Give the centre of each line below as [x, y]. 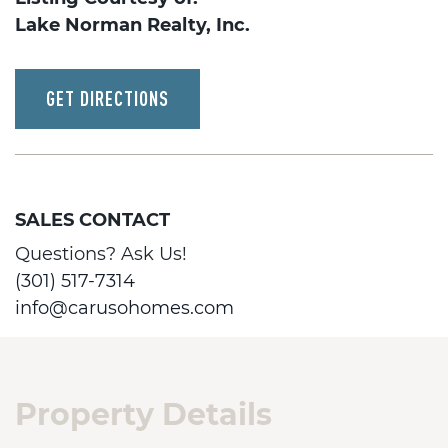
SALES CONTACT [92, 220]
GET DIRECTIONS [107, 98]
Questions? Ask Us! [101, 254]
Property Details [143, 414]
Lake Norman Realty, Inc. [132, 25]
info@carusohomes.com [124, 308]
